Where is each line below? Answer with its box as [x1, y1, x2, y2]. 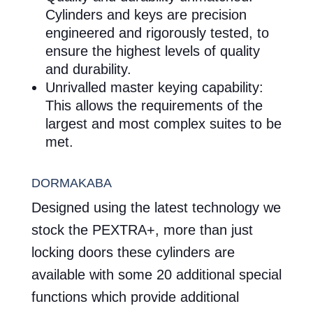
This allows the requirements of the [45, 98, 263, 114]
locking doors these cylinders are [31, 244, 235, 260]
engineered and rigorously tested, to [45, 25, 269, 41]
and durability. [45, 61, 131, 78]
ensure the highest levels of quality [45, 43, 260, 59]
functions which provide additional [31, 289, 239, 305]
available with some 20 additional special [31, 266, 282, 282]
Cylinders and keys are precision [45, 7, 247, 23]
